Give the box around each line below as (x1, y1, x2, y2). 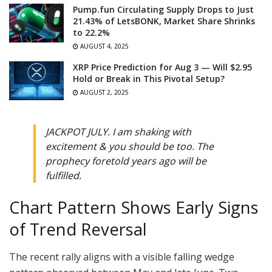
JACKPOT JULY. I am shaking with (46, 125, 191, 139)
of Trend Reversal (9, 218, 147, 241)
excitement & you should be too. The (46, 140, 214, 154)
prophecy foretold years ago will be (46, 154, 206, 168)
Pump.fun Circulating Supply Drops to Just (73, 4, 254, 16)
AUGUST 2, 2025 (78, 88, 129, 97)
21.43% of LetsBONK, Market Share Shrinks (73, 15, 255, 27)
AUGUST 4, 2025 (78, 42, 129, 51)
